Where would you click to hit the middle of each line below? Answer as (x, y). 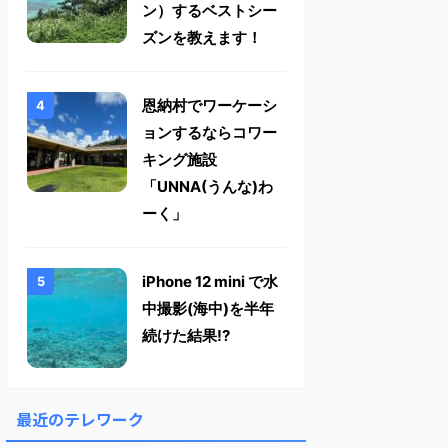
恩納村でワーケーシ (209, 105)
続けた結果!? (186, 335)
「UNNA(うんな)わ (207, 186)
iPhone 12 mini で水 (210, 281)
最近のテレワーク (80, 419)
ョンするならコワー (209, 132)
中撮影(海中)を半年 (208, 308)
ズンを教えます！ (202, 37)
